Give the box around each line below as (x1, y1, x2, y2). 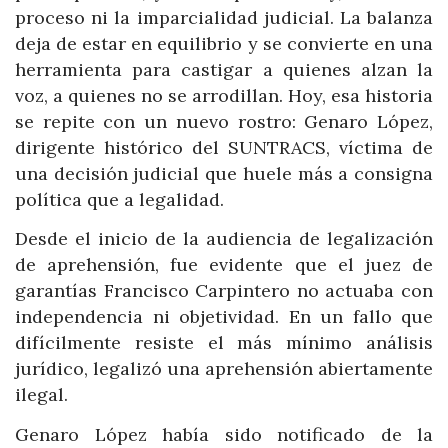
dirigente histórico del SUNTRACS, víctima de (15, 135, 433, 159)
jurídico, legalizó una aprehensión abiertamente (15, 357, 433, 381)
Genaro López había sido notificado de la (15, 422, 433, 446)
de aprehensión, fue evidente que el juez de (15, 253, 433, 277)
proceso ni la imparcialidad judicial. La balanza (15, 5, 433, 29)
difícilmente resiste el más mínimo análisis (15, 331, 433, 355)
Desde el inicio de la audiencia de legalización (15, 227, 433, 251)
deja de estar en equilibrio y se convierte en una (15, 31, 433, 55)
